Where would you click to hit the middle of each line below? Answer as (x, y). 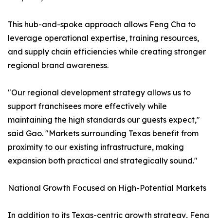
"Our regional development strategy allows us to (99, 93)
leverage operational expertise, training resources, (103, 38)
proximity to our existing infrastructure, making (96, 147)
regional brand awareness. (58, 65)
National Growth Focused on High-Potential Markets (107, 188)
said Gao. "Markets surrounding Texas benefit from (103, 134)
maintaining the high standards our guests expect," (104, 120)
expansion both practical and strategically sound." (103, 161)
